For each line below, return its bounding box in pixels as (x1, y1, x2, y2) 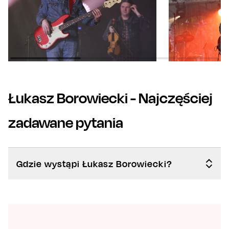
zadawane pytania (8, 113, 123, 131)
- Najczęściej (128, 88, 213, 107)
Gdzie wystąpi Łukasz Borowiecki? (16, 157, 172, 169)
